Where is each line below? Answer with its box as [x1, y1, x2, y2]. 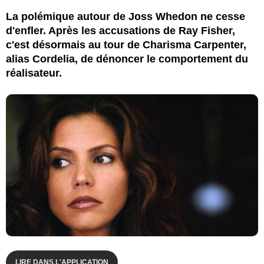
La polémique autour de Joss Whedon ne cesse [6, 10, 245, 22]
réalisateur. [6, 67, 62, 79]
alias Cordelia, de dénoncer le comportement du [6, 52, 248, 65]
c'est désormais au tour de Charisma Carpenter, [6, 38, 246, 51]
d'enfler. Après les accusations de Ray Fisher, [6, 24, 235, 37]
